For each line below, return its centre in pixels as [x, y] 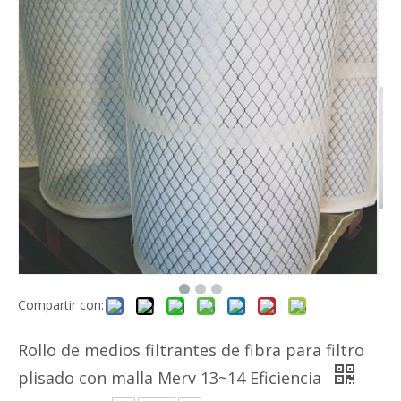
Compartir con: [61, 305]
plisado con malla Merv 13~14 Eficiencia [172, 378]
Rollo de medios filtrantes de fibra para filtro [191, 350]
